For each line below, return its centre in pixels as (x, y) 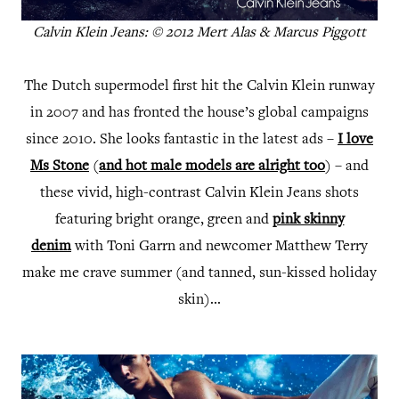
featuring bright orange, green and (163, 221)
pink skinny (308, 221)
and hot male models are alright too (212, 167)
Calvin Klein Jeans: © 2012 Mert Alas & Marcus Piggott (199, 34)
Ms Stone (60, 167)
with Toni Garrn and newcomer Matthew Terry (220, 248)
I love (355, 141)
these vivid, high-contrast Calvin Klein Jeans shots (199, 194)
